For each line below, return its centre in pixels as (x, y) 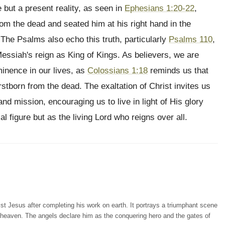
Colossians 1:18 (118, 71)
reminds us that (178, 71)
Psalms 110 (191, 39)
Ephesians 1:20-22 (159, 8)
